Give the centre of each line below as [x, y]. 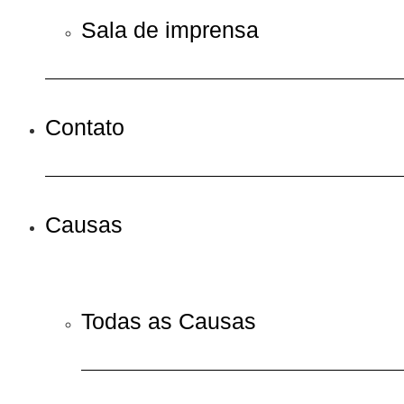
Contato [85, 127]
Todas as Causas [169, 321]
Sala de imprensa [170, 29]
